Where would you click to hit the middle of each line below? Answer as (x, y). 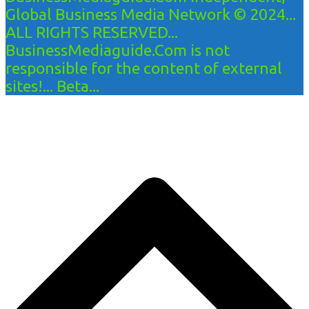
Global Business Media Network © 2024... (151, 14)
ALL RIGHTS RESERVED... (92, 32)
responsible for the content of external (144, 68)
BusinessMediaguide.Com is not (118, 50)
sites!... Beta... (52, 86)
